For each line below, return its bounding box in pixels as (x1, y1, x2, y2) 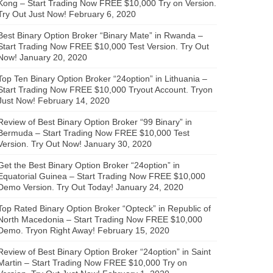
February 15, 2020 (97, 225, 169, 235)
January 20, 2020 (19, 52, 87, 62)
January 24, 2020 (116, 182, 183, 192)
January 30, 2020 (84, 138, 152, 149)
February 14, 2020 (38, 95, 110, 105)
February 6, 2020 (69, 9, 136, 19)
